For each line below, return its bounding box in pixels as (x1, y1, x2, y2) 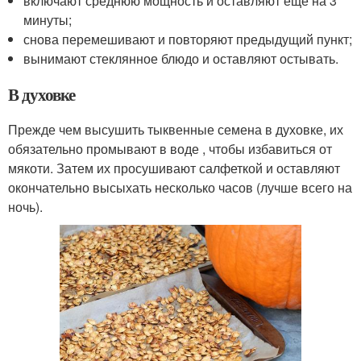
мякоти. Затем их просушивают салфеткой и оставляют (8, 159, 340, 178)
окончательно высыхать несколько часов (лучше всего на (8, 178, 352, 197)
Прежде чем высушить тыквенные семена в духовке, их (8, 120, 343, 139)
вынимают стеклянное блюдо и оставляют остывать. (23, 49, 339, 68)
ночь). (8, 197, 43, 217)
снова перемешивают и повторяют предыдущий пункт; (23, 30, 353, 49)
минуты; (23, 10, 73, 30)
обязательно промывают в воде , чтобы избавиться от (8, 139, 332, 159)
